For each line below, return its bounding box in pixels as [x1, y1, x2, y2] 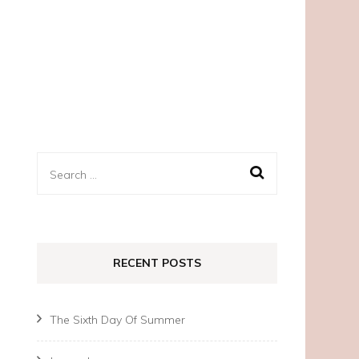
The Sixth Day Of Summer [50, 313, 185, 327]
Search [49, 163, 95, 182]
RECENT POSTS [113, 256, 201, 270]
